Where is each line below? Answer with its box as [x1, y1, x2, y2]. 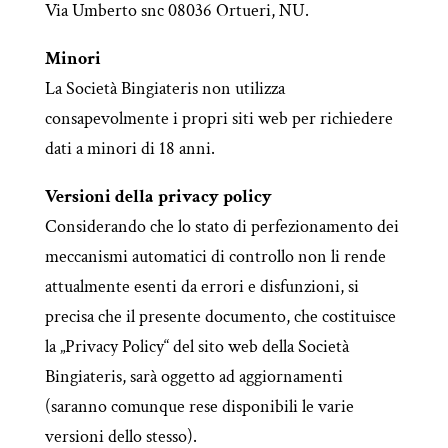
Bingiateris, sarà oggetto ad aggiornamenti [44, 365, 343, 388]
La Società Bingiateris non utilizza [44, 77, 285, 100]
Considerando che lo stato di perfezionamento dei [44, 215, 399, 238]
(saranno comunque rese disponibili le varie [44, 395, 354, 418]
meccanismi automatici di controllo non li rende [44, 245, 386, 268]
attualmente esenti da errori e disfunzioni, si [44, 275, 359, 298]
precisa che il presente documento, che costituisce [44, 305, 396, 328]
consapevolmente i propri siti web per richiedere [44, 107, 393, 130]
